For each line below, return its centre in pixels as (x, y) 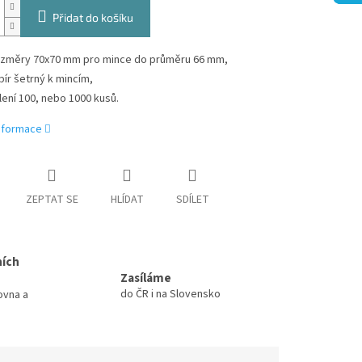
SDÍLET (192, 200)
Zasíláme (146, 278)
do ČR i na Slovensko (170, 295)
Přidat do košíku (93, 18)
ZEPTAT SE (52, 200)
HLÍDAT (127, 200)
